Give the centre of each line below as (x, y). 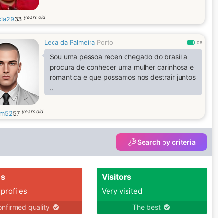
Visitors (116, 177)
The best (148, 207)
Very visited (122, 191)
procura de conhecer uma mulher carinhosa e (122, 67)
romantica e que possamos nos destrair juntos (123, 77)
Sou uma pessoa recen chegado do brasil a (118, 57)
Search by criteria (166, 142)
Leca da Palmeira (70, 42)
